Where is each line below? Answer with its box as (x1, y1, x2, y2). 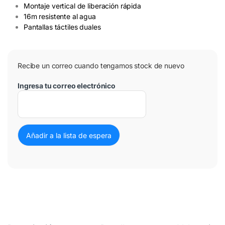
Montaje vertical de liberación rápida (24, 2, 141, 11)
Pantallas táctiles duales (24, 23, 101, 32)
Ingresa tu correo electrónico (18, 81, 116, 90)
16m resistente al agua (24, 12, 96, 21)
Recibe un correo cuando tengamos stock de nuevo (18, 61, 184, 70)
